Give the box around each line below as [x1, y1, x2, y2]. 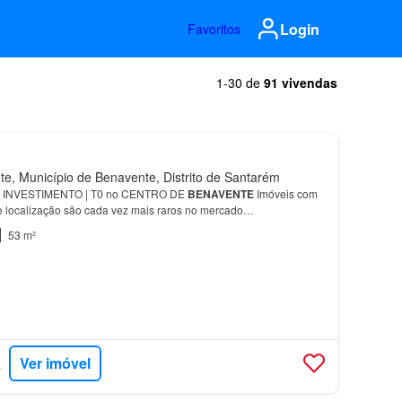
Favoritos [188, 20, 240, 38]
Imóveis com [253, 186, 318, 201]
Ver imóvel [20, 353, 92, 374]
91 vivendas [264, 74, 337, 92]
